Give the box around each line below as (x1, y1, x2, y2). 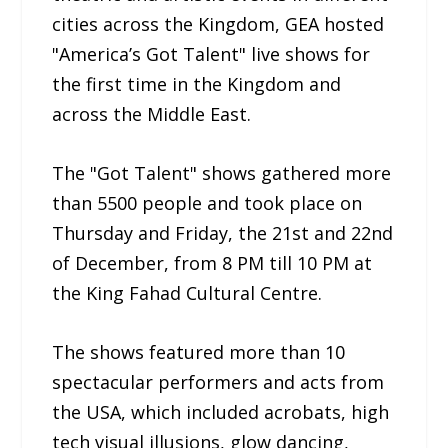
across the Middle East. (52, 102, 252, 127)
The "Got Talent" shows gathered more (52, 161, 392, 186)
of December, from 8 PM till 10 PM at (52, 251, 373, 276)
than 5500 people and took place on (52, 191, 363, 216)
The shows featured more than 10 (52, 339, 346, 364)
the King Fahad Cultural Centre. (52, 281, 323, 306)
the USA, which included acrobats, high (52, 399, 390, 424)
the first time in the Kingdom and (52, 72, 342, 97)
